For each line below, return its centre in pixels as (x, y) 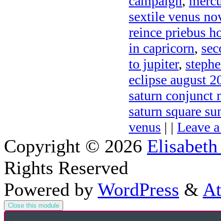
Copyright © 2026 (75, 146)
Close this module (34, 205)
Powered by (51, 189)
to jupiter (154, 64)
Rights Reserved (66, 168)
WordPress (138, 189)
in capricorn (162, 48)
